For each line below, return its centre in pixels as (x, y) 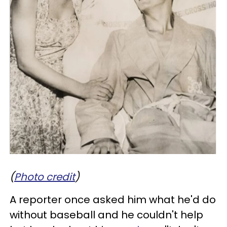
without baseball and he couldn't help (106, 215)
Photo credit (45, 177)
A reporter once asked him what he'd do (113, 199)
